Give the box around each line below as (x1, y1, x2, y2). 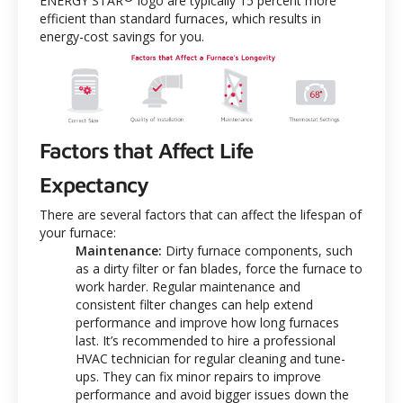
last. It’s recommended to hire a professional (76, 331, 336, 349)
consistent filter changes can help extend (76, 295, 313, 313)
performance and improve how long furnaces (76, 313, 339, 331)
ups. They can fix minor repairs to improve (76, 367, 321, 385)
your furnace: (40, 223, 116, 241)
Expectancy (40, 171, 148, 197)
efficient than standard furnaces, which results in (40, 10, 321, 27)
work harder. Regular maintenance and (76, 277, 300, 295)
